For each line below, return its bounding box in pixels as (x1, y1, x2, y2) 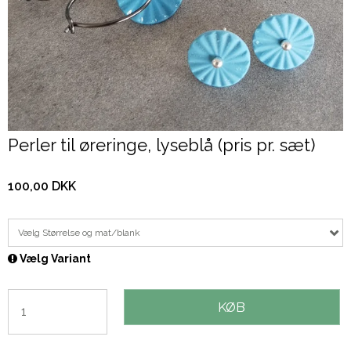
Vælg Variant (17, 252, 91, 266)
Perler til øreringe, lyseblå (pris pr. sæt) (8, 134, 315, 155)
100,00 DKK (8, 179, 76, 194)
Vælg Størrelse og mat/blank (18, 227, 140, 239)
